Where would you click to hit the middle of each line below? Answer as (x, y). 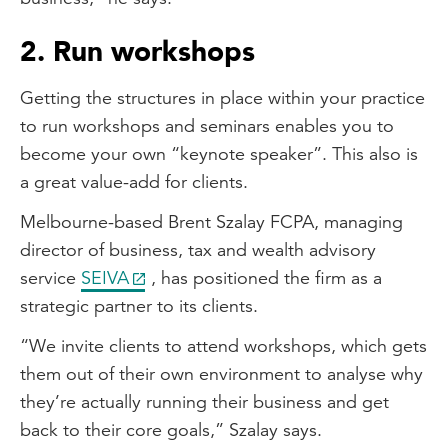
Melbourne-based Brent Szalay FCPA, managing (211, 221)
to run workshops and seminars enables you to (207, 125)
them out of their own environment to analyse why (221, 373)
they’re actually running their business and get (204, 401)
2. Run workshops (137, 52)
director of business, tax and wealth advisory (198, 249)
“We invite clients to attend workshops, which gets (223, 345)
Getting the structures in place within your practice (222, 97)
